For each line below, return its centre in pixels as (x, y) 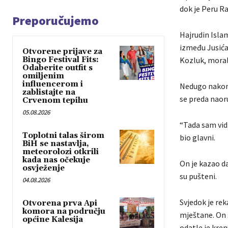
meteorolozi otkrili (61, 152)
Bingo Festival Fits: (61, 60)
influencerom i (53, 84)
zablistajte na (49, 93)
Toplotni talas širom (63, 136)
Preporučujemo (55, 21)
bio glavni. (197, 138)
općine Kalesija (53, 220)
